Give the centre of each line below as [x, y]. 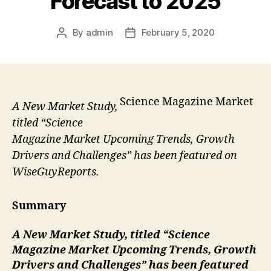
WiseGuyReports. [56, 172]
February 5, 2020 [178, 32]
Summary [39, 206]
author [75, 46]
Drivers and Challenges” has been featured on [125, 155]
